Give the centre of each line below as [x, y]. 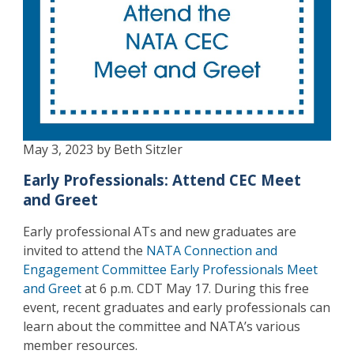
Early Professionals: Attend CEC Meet [162, 179]
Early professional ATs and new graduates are [159, 231]
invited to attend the [84, 250]
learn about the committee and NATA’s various [161, 326]
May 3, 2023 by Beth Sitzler [102, 149]
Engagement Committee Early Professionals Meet [170, 269]
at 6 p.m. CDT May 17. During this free [195, 288]
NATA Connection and [211, 250]
